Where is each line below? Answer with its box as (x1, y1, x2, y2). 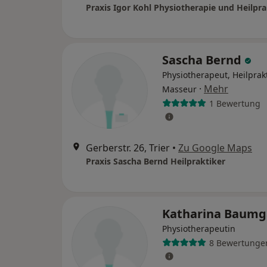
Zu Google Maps (178, 141, 252, 154)
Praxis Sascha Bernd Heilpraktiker (86, 156, 225, 167)
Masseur (162, 83, 197, 95)
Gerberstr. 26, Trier (86, 141, 170, 154)
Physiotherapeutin (162, 223, 235, 234)
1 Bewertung (209, 97, 260, 109)
